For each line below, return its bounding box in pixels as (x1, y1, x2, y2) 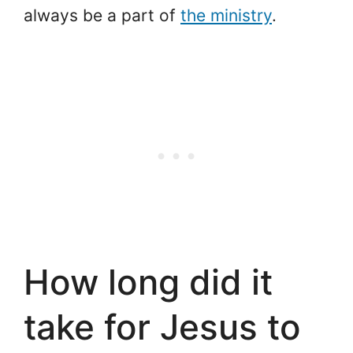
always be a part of (24, 5, 180, 25)
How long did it (24, 261, 273, 304)
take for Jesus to (24, 306, 301, 349)
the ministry (180, 5, 272, 25)
